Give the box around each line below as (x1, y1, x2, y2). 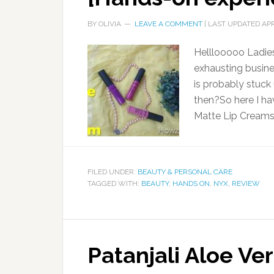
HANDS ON (172, 179, 210, 188)
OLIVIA (98, 20, 121, 28)
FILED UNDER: (87, 168, 138, 176)
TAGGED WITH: (87, 179, 141, 188)
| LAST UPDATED (202, 20, 262, 28)
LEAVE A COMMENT (135, 20, 202, 28)
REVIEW (232, 179, 260, 188)
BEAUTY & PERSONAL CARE (138, 168, 232, 176)
